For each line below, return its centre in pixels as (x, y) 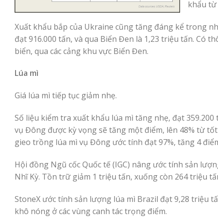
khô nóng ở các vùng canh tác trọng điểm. (91, 211)
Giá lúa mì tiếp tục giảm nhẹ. (66, 96)
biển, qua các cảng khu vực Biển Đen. (82, 51)
